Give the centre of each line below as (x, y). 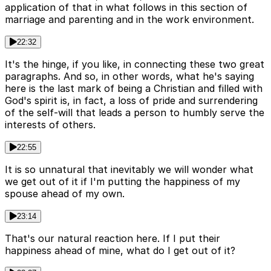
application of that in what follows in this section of (126, 8)
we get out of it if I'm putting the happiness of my (122, 182)
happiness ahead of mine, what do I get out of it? (120, 251)
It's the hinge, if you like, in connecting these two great (135, 64)
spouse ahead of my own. (65, 194)
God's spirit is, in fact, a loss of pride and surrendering (131, 101)
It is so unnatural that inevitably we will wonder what (129, 170)
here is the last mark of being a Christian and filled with (134, 89)
